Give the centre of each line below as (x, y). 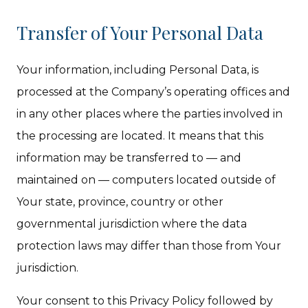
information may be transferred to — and (129, 158)
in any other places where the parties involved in (150, 114)
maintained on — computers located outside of (146, 180)
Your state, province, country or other (120, 202)
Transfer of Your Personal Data (140, 33)
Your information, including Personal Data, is (138, 70)
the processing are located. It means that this (140, 136)
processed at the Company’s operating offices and (154, 92)
